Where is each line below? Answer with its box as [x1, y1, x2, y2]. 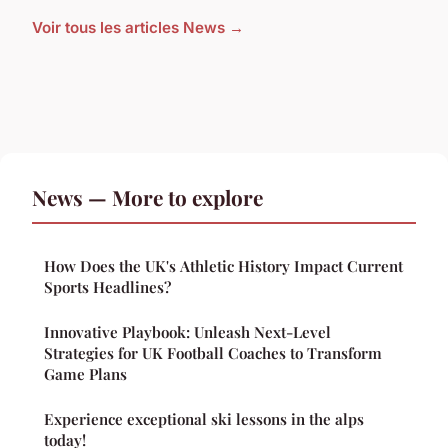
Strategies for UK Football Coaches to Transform [44, 343, 382, 364]
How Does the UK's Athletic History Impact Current [44, 256, 403, 277]
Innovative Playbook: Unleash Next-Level [44, 322, 331, 343]
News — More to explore [32, 183, 263, 212]
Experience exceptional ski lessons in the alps [44, 409, 364, 430]
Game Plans [44, 364, 127, 385]
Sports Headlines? [44, 277, 171, 298]
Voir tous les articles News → [32, 18, 244, 38]
